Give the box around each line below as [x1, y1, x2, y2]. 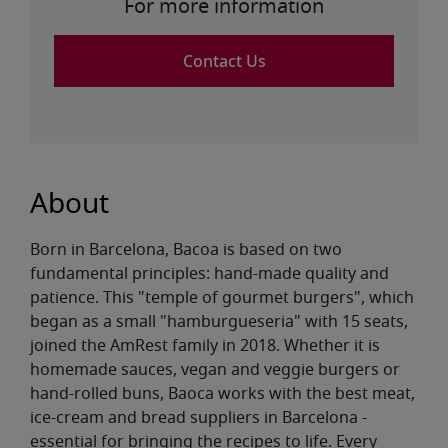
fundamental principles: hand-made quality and [30, 266, 389, 282]
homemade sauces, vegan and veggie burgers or [30, 362, 400, 378]
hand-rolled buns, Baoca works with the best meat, [30, 386, 415, 402]
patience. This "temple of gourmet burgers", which [30, 290, 414, 306]
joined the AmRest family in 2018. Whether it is [30, 338, 380, 354]
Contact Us [182, 50, 266, 72]
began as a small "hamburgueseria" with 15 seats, [30, 314, 408, 330]
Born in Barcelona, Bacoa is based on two [30, 242, 342, 258]
